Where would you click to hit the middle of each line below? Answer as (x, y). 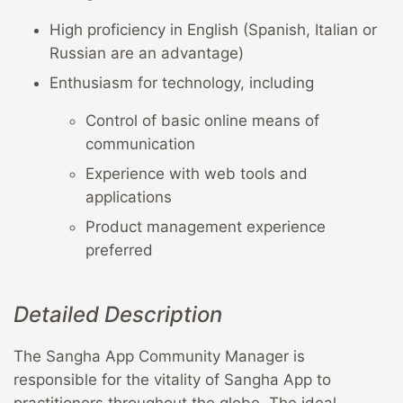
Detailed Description (121, 315)
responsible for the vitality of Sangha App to (172, 380)
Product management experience (206, 227)
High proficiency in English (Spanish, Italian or (213, 30)
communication (140, 144)
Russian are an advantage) (147, 54)
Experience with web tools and (197, 174)
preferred (119, 251)
